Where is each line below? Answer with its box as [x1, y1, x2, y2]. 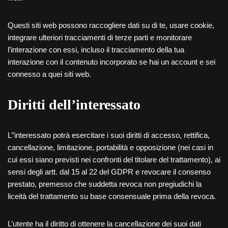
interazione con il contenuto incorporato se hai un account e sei [8, 58, 215, 66]
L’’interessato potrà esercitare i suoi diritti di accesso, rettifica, [8, 131, 210, 139]
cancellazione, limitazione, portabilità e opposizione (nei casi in [8, 143, 213, 152]
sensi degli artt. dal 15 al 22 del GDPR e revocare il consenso [8, 167, 211, 176]
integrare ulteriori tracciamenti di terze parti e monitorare [8, 33, 192, 42]
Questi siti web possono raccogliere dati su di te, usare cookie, [8, 21, 214, 30]
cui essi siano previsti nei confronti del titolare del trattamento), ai [8, 155, 220, 164]
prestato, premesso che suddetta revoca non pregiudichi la [8, 180, 202, 188]
